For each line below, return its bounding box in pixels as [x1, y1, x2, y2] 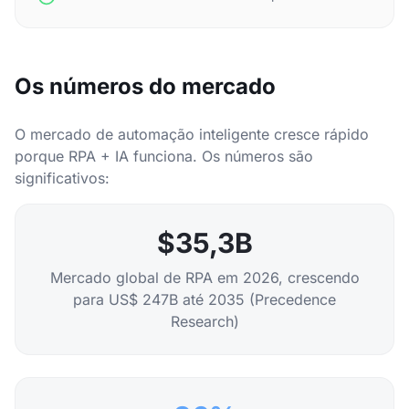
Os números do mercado [15, 73, 276, 100]
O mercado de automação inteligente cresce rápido [15, 125, 369, 143]
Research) [170, 312, 239, 330]
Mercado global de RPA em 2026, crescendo [49, 268, 360, 287]
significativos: [15, 169, 110, 187]
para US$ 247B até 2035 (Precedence [73, 290, 336, 309]
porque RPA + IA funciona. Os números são [15, 147, 313, 165]
